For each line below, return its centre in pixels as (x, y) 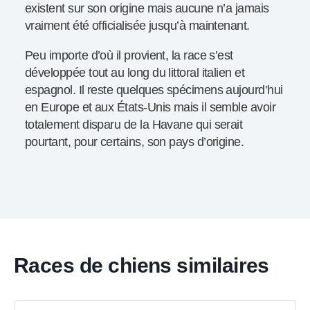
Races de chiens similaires (142, 265)
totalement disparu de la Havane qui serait (134, 125)
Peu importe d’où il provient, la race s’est (129, 56)
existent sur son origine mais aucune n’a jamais (147, 9)
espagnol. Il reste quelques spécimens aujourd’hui (154, 90)
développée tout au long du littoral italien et (135, 73)
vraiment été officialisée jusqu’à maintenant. (137, 26)
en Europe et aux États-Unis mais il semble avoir (151, 108)
